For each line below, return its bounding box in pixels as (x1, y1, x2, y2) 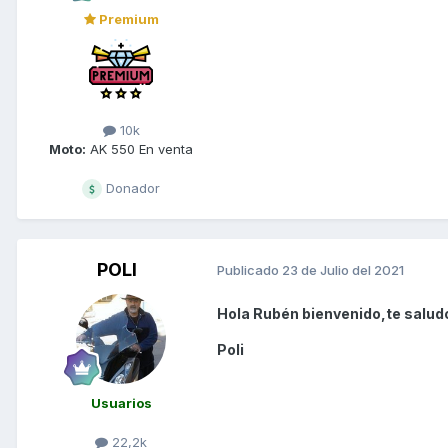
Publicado (217, 262, 282, 279)
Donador (102, 179, 160, 196)
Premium (95, 10, 159, 27)
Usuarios (90, 394, 152, 411)
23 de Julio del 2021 (282, 262, 404, 279)
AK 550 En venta (86, 140, 193, 157)
